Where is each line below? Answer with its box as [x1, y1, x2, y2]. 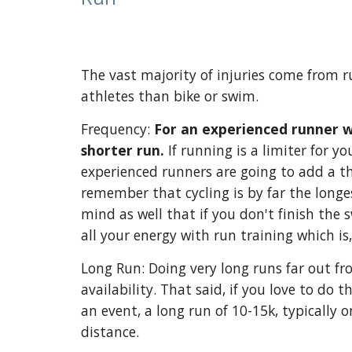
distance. [80, 322, 139, 341]
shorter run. [80, 141, 164, 159]
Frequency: [80, 119, 154, 138]
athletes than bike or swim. [80, 86, 262, 105]
